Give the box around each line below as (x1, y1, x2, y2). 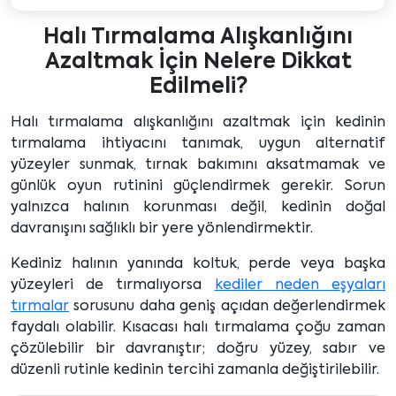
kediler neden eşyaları (214, 278, 386, 293)
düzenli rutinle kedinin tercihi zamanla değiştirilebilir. (11, 362, 379, 377)
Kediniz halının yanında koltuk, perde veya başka (11, 256, 385, 271)
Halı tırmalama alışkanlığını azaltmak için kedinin (11, 115, 385, 130)
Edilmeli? (148, 75, 247, 97)
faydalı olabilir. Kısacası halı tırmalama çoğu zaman (11, 320, 385, 335)
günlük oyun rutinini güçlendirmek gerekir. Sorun (11, 179, 385, 194)
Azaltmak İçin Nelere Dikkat (44, 50, 352, 72)
